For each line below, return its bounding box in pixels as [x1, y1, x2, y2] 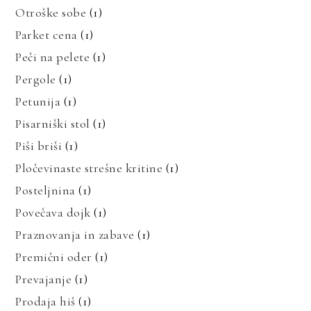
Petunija [15, 93, 61, 109]
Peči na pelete [15, 49, 90, 65]
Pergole [15, 71, 56, 87]
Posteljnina [15, 182, 76, 198]
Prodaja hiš [15, 293, 76, 309]
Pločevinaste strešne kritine [15, 160, 163, 176]
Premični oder [15, 249, 92, 264]
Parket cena [15, 26, 78, 42]
